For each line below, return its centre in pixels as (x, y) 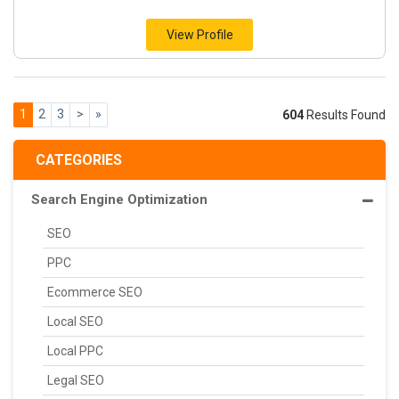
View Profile (199, 35)
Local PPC (75, 350)
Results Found (345, 114)
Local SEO (75, 321)
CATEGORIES (79, 159)
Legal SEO (76, 380)
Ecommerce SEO (95, 292)
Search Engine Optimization (119, 199)
